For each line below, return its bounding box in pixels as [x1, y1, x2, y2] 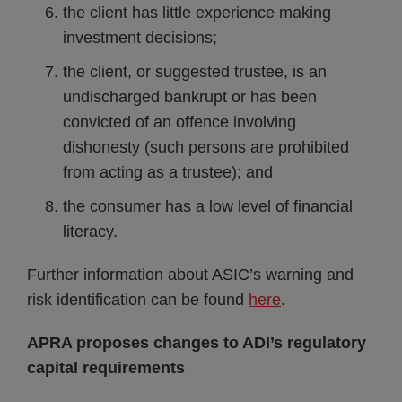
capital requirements [27, 359, 185, 377]
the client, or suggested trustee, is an [63, 63, 327, 81]
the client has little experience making [63, 4, 331, 22]
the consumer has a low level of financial [63, 197, 353, 215]
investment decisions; [63, 29, 217, 47]
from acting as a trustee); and [63, 163, 273, 181]
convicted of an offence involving [63, 113, 296, 131]
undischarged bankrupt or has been [63, 88, 317, 106]
